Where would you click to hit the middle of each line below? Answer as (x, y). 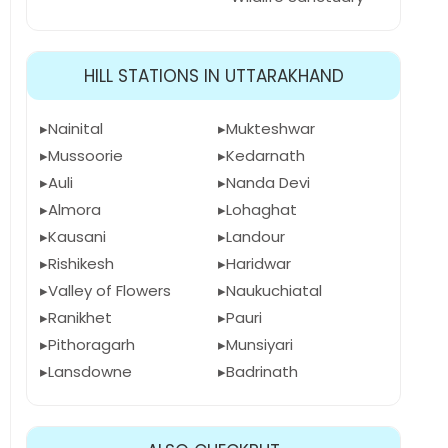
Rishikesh (81, 263)
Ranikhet (80, 317)
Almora (74, 209)
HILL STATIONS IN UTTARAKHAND (213, 76)
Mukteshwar (270, 128)
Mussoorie (85, 155)
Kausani (77, 236)
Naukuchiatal (273, 290)
